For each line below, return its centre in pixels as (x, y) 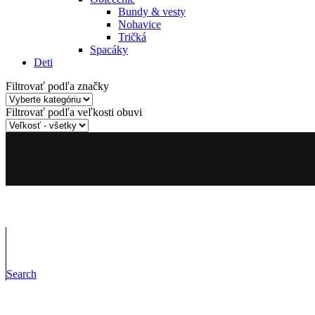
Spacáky (109, 50)
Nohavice (140, 25)
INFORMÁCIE (41, 298)
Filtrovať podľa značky (57, 86)
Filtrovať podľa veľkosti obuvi (74, 112)
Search (21, 274)
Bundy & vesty (152, 12)
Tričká (132, 37)
